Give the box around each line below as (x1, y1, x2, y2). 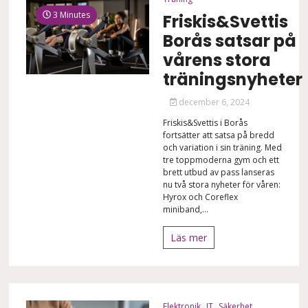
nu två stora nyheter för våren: (162, 178, 280, 190)
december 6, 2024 (177, 96, 250, 108)
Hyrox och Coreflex (162, 190, 238, 203)
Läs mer (170, 230, 207, 244)
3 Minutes (51, 8, 91, 21)
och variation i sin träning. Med (162, 141, 282, 153)
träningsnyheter (162, 67, 302, 91)
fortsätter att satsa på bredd (162, 129, 274, 141)
